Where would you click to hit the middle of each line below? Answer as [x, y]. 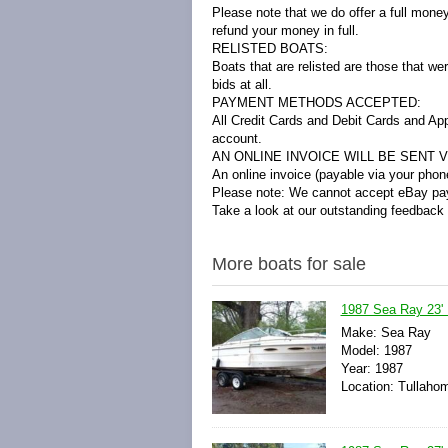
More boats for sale [289, 264]
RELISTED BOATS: [270, 48]
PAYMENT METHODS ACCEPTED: [316, 102]
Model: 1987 [376, 350]
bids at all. [242, 84]
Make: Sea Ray [385, 332]
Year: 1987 [371, 368]
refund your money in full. [285, 30]
